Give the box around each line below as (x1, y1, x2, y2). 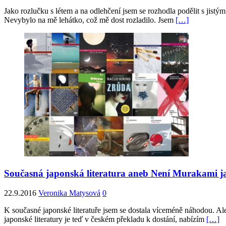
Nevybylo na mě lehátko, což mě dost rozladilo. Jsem (4, 16, 176, 25)
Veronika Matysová (38, 188, 100, 197)
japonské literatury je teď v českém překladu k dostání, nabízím (4, 214, 206, 223)
